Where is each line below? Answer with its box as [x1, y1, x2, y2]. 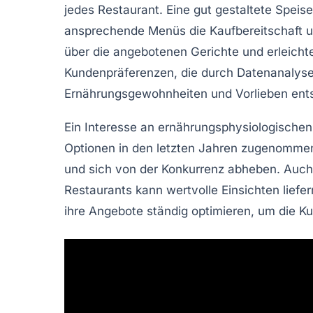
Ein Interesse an [64, 119, 158, 134]
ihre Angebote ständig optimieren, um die [64, 203, 299, 218]
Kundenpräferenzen [64, 65, 174, 80]
